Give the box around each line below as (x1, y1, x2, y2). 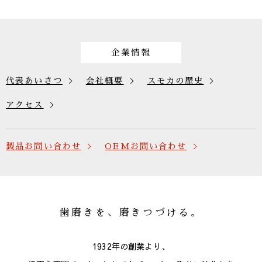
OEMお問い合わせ (105, 142, 187, 150)
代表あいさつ (6, 77, 63, 85)
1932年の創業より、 (92, 240, 170, 252)
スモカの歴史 (147, 77, 204, 85)
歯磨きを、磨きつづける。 (60, 208, 202, 218)
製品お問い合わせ (6, 142, 82, 150)
